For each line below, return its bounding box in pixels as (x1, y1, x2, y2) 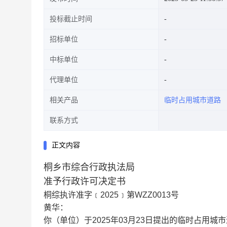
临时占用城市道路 (164, 96, 221, 104)
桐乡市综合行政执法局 (44, 162, 135, 172)
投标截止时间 (50, 15, 92, 23)
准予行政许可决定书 (44, 176, 126, 186)
